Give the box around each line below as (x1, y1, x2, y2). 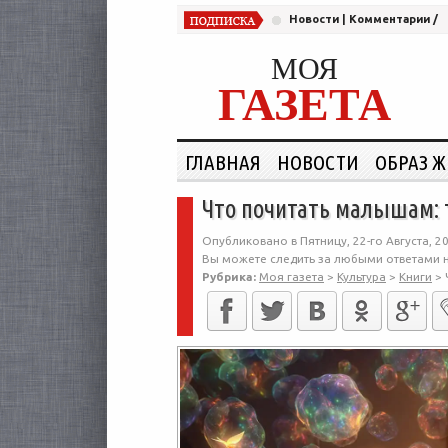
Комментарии (349, 13, 430, 25)
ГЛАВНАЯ (185, 150, 261, 174)
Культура (337, 270, 386, 283)
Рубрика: (202, 270, 256, 283)
